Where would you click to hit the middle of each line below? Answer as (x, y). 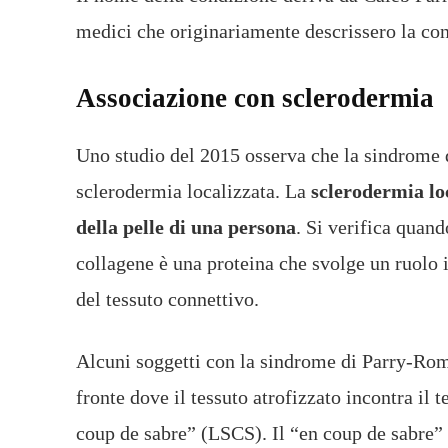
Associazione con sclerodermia (255, 98)
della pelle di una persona (186, 227)
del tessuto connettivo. (167, 299)
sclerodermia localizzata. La (193, 191)
